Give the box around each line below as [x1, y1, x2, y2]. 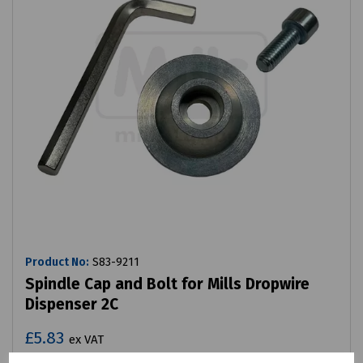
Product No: [25, 255, 89, 270]
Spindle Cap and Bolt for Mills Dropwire [25, 275, 310, 294]
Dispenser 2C [25, 295, 118, 314]
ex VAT [69, 332, 104, 348]
